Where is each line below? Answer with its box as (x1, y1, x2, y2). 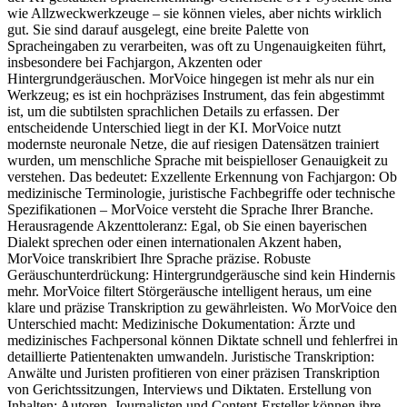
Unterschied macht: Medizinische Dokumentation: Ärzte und (7, 316, 355, 333)
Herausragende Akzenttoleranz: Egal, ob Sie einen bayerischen (7, 218, 367, 234)
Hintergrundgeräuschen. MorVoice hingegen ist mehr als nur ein (7, 71, 374, 87)
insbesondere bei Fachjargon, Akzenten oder (7, 55, 262, 71)
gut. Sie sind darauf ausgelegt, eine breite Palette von (7, 22, 309, 38)
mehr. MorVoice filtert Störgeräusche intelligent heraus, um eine (7, 283, 372, 300)
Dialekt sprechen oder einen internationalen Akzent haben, (7, 234, 342, 251)
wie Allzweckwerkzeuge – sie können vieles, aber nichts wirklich (7, 5, 382, 22)
